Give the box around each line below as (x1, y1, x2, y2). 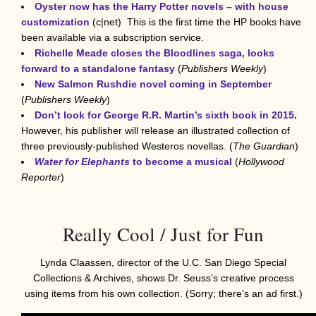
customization (21, 16, 92, 28)
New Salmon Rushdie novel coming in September (35, 78, 272, 90)
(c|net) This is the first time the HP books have (92, 16, 301, 28)
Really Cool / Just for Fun (63, 221, 264, 247)
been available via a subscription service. (21, 31, 204, 43)
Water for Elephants (35, 155, 133, 167)
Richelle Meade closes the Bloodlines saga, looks (35, 47, 274, 59)
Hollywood (238, 155, 284, 167)
